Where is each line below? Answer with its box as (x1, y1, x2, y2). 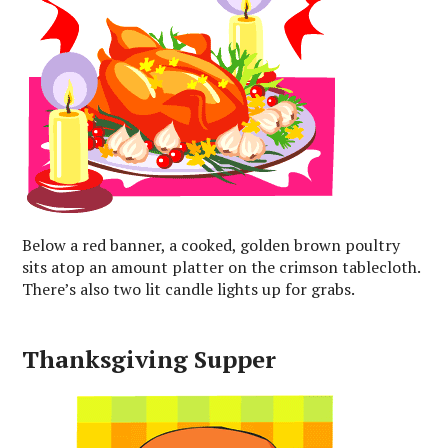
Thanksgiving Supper (22, 342, 277, 375)
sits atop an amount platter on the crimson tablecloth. (22, 255, 421, 278)
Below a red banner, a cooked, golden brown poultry (22, 233, 401, 256)
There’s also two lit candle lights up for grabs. (22, 277, 356, 300)
